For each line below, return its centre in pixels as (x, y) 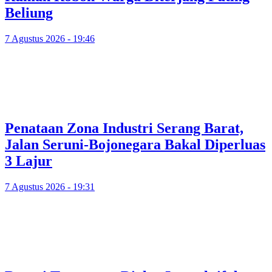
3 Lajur (29, 161)
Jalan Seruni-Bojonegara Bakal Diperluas (135, 145)
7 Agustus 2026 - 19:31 (50, 187)
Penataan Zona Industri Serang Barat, (124, 128)
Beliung (29, 13)
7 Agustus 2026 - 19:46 (50, 39)
